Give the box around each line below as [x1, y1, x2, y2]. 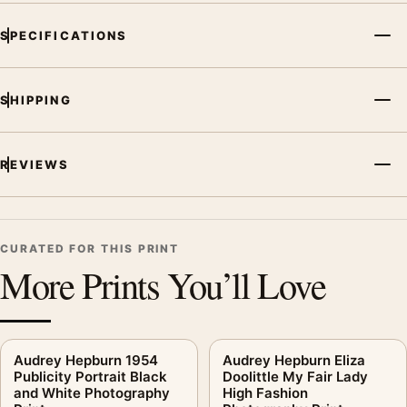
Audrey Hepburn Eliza [223, 351, 365, 369]
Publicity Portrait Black [14, 367, 167, 385]
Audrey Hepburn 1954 [14, 351, 158, 369]
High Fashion [223, 383, 308, 402]
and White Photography [14, 383, 170, 402]
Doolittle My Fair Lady [223, 367, 368, 385]
